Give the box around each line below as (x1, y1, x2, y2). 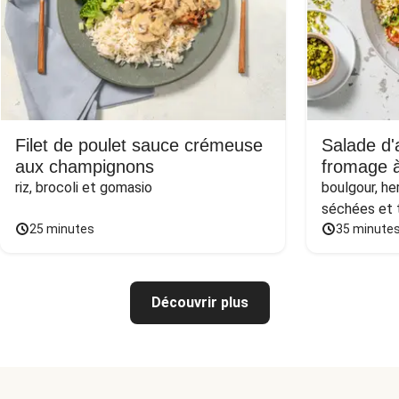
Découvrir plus (151, 294, 248, 311)
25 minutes (29, 222, 94, 236)
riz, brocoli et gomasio (15, 179, 152, 196)
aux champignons (15, 157, 154, 176)
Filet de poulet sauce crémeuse (15, 135, 263, 155)
